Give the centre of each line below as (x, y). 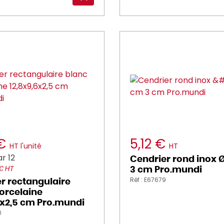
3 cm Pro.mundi (166, 170)
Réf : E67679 (148, 180)
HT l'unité (25, 146)
